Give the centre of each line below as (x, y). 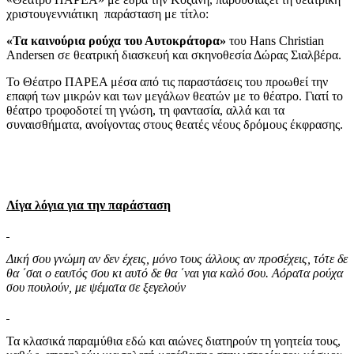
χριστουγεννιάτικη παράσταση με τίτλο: (107, 14)
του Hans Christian (275, 41)
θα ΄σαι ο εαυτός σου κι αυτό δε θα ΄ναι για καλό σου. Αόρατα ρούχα (175, 273)
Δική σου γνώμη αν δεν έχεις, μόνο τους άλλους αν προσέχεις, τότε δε (177, 259)
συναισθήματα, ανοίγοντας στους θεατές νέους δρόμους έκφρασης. (175, 125)
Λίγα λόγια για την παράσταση (88, 205)
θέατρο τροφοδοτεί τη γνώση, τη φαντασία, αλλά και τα (145, 111)
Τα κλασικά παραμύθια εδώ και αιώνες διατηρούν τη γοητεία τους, (173, 341)
